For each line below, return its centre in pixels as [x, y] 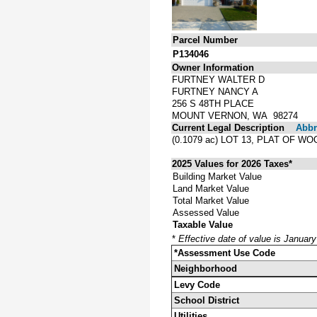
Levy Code [197, 284]
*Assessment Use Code [225, 253]
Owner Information [213, 67]
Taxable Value [203, 224]
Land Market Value [211, 188]
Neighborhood [206, 268]
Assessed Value [206, 212]
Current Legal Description [228, 127]
